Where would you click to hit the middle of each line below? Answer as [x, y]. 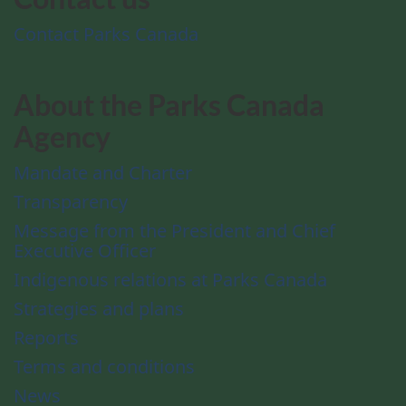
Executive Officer [85, 250]
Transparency [71, 201]
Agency [62, 137]
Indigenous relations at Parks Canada [170, 279]
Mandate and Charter [103, 172]
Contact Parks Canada [106, 34]
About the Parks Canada [169, 105]
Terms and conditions [104, 366]
